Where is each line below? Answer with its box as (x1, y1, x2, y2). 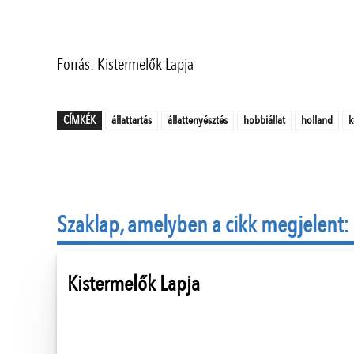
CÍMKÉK (63, 112, 96, 129)
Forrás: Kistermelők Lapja (57, 54, 194, 76)
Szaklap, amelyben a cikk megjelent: (57, 209, 349, 242)
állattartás (111, 112, 152, 129)
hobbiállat (243, 112, 285, 129)
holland (301, 112, 333, 129)
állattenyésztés (168, 112, 228, 129)
